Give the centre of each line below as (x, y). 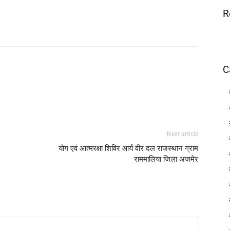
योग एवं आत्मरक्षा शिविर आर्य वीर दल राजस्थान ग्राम (128, 148)
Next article (183, 134)
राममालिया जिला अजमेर (166, 159)
